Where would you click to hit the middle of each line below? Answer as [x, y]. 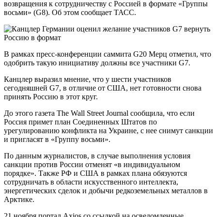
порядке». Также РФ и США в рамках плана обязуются [95, 173]
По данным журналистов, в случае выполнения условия [97, 155]
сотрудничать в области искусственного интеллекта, [91, 182]
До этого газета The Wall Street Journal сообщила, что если [99, 113]
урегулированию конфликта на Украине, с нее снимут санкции [108, 130]
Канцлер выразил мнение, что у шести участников [88, 79]
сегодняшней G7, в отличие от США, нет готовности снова [103, 88]
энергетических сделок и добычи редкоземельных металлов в [106, 190]
